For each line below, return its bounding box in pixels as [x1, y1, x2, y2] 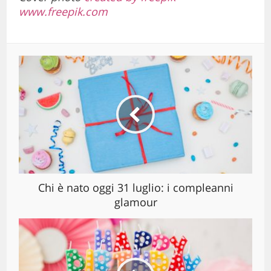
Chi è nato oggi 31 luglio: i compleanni [38, 180, 233, 195]
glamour [114, 194, 157, 209]
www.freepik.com [19, 4, 108, 19]
